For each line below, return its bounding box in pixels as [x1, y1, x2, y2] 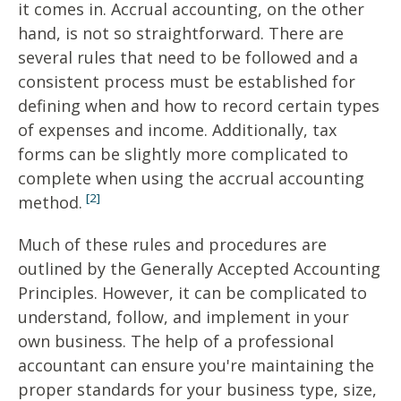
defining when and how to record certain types [18, 95, 380, 117]
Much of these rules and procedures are [18, 234, 327, 256]
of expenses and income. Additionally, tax [18, 119, 337, 141]
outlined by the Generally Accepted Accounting [18, 258, 380, 280]
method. [18, 192, 82, 214]
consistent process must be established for [18, 71, 355, 93]
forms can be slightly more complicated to [18, 143, 348, 166]
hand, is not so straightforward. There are [18, 22, 344, 45]
